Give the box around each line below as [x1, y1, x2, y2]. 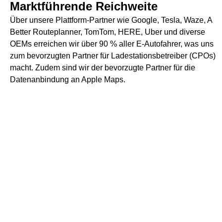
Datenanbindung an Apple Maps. [10, 75, 125, 84]
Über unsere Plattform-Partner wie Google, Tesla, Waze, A [10, 16, 212, 24]
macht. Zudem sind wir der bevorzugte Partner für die [10, 63, 195, 72]
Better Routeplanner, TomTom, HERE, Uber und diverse [10, 28, 205, 36]
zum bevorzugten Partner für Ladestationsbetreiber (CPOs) [10, 52, 216, 60]
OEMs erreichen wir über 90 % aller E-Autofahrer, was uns [10, 40, 214, 48]
